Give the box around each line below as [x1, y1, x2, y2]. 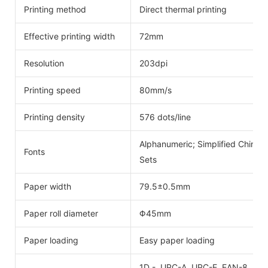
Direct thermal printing [139, 4, 227, 14]
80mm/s [139, 84, 172, 95]
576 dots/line [139, 111, 191, 122]
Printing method [24, 4, 86, 14]
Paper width [24, 181, 71, 191]
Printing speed [24, 84, 81, 95]
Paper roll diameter [24, 208, 98, 218]
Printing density [24, 111, 85, 122]
